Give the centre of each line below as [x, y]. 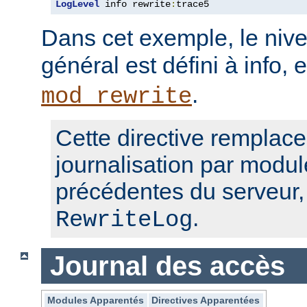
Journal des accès [167, 266]
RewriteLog [124, 220]
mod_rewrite [116, 96]
